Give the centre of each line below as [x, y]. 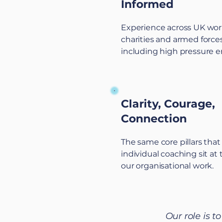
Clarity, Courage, [168, 104]
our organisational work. [167, 166]
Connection [154, 119]
